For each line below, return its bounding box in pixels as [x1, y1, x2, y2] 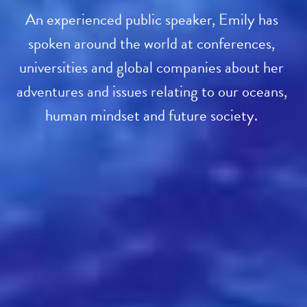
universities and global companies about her [19, 56, 284, 79]
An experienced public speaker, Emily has [25, 8, 278, 31]
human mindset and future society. [45, 103, 262, 127]
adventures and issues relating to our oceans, [16, 79, 287, 103]
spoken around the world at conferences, [28, 32, 275, 55]
